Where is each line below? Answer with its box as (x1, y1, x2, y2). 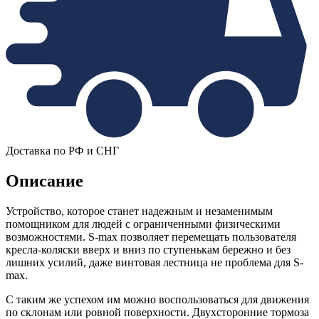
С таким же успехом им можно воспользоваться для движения (6, 293, 309, 306)
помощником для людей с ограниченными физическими (6, 218, 281, 231)
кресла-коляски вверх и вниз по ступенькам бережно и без (6, 244, 291, 256)
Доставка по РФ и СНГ (6, 145, 119, 157)
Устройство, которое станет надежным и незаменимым (6, 205, 273, 218)
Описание (6, 172, 83, 191)
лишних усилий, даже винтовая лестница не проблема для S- (6, 256, 303, 269)
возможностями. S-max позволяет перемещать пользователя (6, 231, 296, 244)
